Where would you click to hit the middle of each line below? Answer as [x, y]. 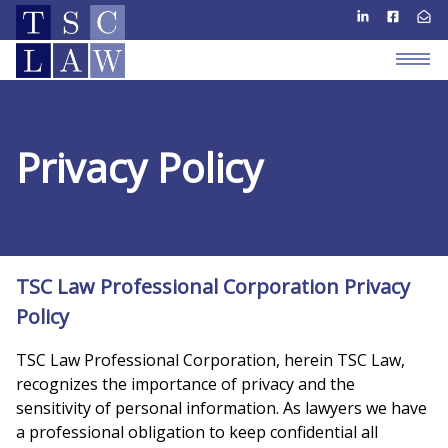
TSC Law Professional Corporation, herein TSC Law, [210, 360]
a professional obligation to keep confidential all [197, 432]
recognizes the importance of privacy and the [185, 384]
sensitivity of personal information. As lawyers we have [221, 408]
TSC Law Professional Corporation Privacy [213, 286]
